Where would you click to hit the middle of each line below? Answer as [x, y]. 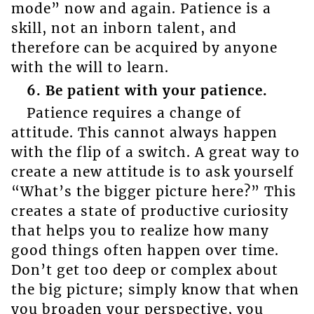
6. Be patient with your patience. [147, 90]
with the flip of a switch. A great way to [155, 152]
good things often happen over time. [145, 251]
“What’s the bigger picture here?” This [153, 192]
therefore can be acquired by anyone [144, 48]
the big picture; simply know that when [155, 290]
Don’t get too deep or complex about [144, 270]
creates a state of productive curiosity [150, 211]
